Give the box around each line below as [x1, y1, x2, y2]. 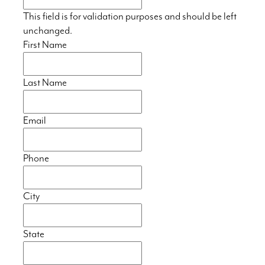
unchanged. [22, 25, 72, 37]
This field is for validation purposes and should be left [22, 11, 237, 23]
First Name [22, 39, 67, 51]
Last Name [22, 77, 67, 89]
